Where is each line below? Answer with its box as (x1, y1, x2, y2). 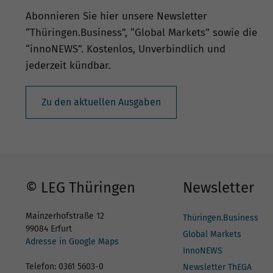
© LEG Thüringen (26, 179, 135, 197)
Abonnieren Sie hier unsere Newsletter (26, 10, 207, 23)
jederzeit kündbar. (26, 59, 111, 73)
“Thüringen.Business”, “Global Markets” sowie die (26, 26, 257, 40)
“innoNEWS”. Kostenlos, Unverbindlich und (26, 43, 225, 56)
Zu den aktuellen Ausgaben (41, 96, 161, 108)
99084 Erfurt (26, 224, 72, 235)
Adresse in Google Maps (26, 236, 119, 247)
